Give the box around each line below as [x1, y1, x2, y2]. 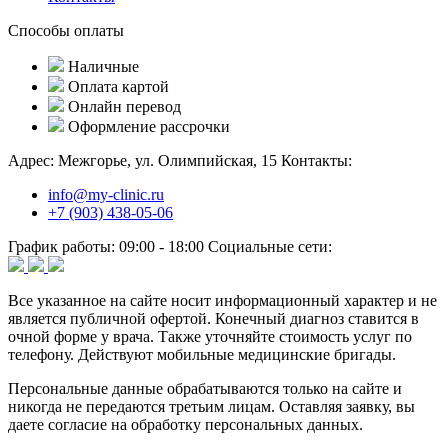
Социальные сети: [208, 237, 332, 255]
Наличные [68, 57, 139, 75]
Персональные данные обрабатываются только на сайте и [8, 379, 402, 397]
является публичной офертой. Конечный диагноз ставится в [8, 309, 419, 327]
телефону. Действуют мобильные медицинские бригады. [8, 345, 396, 363]
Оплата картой [68, 77, 169, 95]
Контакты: [281, 151, 352, 169]
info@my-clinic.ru [48, 185, 164, 203]
